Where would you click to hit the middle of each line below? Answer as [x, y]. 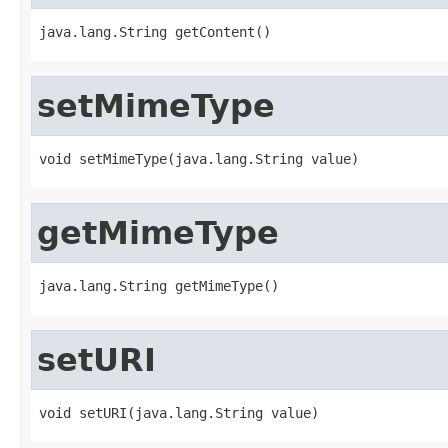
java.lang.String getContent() [155, 31]
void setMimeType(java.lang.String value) [199, 158]
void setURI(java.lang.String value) [179, 412]
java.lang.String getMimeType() [159, 285]
